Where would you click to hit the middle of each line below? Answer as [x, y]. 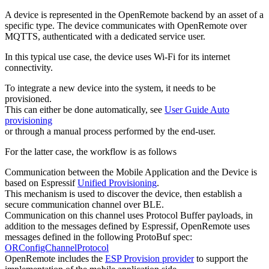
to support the [221, 259]
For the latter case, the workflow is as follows [91, 152]
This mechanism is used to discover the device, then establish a [123, 194]
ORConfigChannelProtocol [57, 248]
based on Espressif [41, 183]
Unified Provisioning [117, 183]
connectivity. [29, 68]
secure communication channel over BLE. [84, 205]
